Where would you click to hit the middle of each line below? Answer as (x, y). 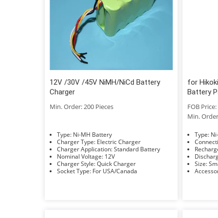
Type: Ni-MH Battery (92, 134)
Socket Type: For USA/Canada (115, 171)
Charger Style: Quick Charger (116, 163)
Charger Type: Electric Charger (119, 142)
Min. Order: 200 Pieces (82, 106)
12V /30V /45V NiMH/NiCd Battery (105, 82)
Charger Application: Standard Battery (137, 149)
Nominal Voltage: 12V (110, 156)
